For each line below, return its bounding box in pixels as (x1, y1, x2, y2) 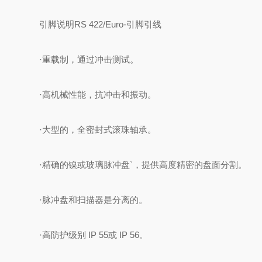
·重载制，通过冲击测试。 (39, 54, 139, 64)
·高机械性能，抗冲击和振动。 (39, 89, 157, 99)
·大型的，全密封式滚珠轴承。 (39, 125, 157, 135)
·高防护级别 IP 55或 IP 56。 (39, 230, 149, 240)
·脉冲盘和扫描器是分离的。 (39, 195, 148, 205)
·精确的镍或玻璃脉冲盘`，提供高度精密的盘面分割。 (39, 160, 247, 170)
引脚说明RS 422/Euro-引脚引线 (39, 19, 162, 29)
